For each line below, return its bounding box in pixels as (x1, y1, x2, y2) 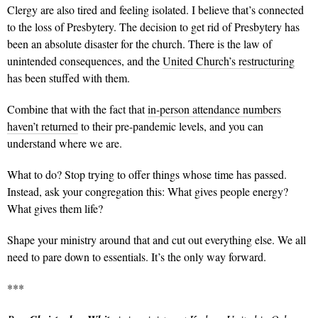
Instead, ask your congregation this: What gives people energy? (7, 183, 288, 199)
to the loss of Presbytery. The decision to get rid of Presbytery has (7, 18, 300, 34)
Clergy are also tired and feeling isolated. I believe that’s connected (7, 1, 304, 17)
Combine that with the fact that (7, 101, 148, 116)
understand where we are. (7, 135, 122, 150)
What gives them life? (7, 200, 106, 216)
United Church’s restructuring (163, 53, 295, 68)
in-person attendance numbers (148, 101, 281, 116)
